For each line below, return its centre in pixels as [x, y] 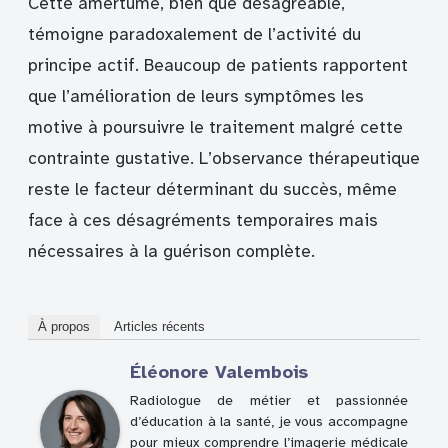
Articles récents [159, 326]
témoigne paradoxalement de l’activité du [194, 35]
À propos [64, 326]
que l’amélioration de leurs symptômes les [196, 97]
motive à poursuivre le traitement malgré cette [215, 128]
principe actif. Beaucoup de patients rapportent [218, 66]
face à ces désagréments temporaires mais [203, 221]
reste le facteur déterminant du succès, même [212, 190]
